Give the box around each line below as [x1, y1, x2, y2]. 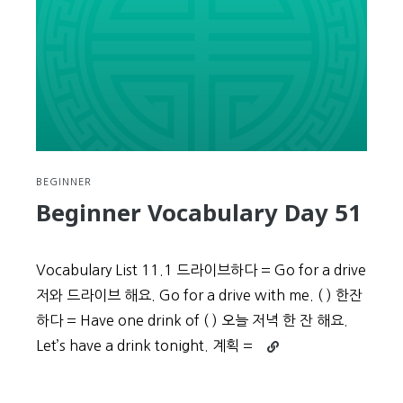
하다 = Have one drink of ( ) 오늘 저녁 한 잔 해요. [36, 313, 348, 327]
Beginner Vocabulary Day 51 [36, 197, 362, 228]
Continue [266, 336, 318, 348]
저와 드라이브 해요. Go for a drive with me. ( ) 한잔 [36, 288, 363, 302]
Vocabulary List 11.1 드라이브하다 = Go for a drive [36, 263, 366, 277]
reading [266, 357, 308, 369]
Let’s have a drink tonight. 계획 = [36, 338, 253, 353]
